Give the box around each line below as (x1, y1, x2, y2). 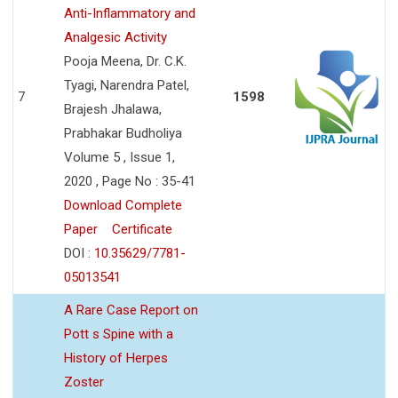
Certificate (112, 220, 172, 237)
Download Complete (64, 196, 182, 213)
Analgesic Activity (64, 28, 167, 45)
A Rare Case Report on (64, 301, 198, 318)
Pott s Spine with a (64, 325, 173, 342)
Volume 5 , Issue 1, (64, 148, 175, 165)
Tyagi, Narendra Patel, (64, 76, 189, 93)
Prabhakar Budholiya (64, 124, 182, 141)
